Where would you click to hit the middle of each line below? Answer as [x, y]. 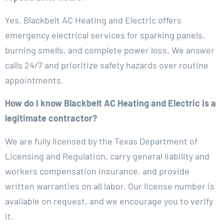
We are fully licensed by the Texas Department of [101, 141]
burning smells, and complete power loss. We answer [110, 50]
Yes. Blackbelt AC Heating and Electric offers [93, 20]
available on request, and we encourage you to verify [109, 201]
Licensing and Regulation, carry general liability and [107, 156]
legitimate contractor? [51, 118]
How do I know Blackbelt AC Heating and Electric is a [110, 103]
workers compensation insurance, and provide [97, 171]
